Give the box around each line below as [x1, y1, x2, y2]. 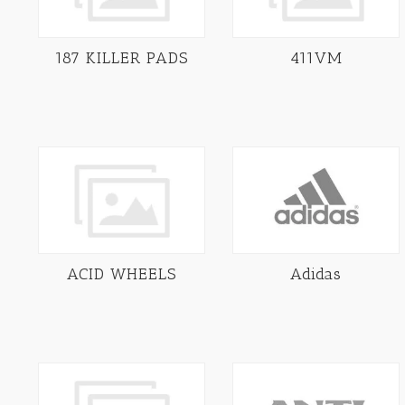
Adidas [290, 264, 342, 285]
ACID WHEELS [67, 264, 176, 285]
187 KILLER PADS [55, 47, 188, 68]
